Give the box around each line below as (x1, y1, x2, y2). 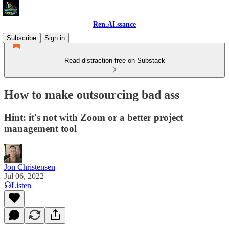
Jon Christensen (4, 162, 55, 171)
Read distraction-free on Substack (64, 57, 165, 64)
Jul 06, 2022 (4, 171, 44, 180)
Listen (11, 180, 31, 190)
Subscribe (7, 34, 36, 42)
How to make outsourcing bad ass (4, 87, 179, 101)
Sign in (44, 34, 65, 42)
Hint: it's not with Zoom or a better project (4, 111, 183, 123)
